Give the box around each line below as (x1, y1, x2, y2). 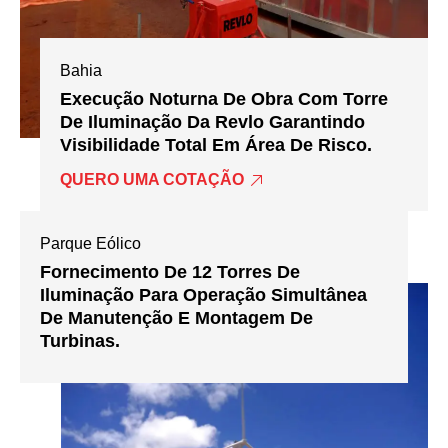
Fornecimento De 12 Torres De (40, 262, 300, 283)
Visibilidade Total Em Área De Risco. (60, 134, 373, 155)
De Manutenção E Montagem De (40, 308, 313, 329)
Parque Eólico (40, 235, 141, 253)
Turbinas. (40, 331, 120, 352)
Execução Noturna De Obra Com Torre (60, 88, 389, 109)
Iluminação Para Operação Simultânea (40, 285, 367, 306)
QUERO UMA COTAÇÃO (60, 171, 245, 189)
